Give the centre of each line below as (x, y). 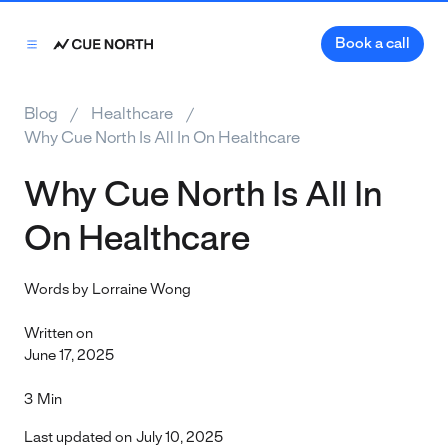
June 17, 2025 (69, 356)
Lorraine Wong (142, 290)
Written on (58, 334)
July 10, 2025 (180, 438)
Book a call (372, 44)
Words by (56, 290)
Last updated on (78, 438)
